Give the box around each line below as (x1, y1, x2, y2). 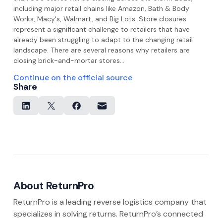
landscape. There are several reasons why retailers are (13, 46, 190, 55)
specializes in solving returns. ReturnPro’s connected (13, 209, 203, 220)
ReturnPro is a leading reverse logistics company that (13, 197, 207, 208)
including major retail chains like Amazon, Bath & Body (13, 4, 189, 13)
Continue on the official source (13, 72, 132, 83)
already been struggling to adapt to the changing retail (13, 35, 193, 44)
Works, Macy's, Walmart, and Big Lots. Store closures (13, 14, 186, 23)
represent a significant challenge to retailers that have (13, 25, 190, 34)
